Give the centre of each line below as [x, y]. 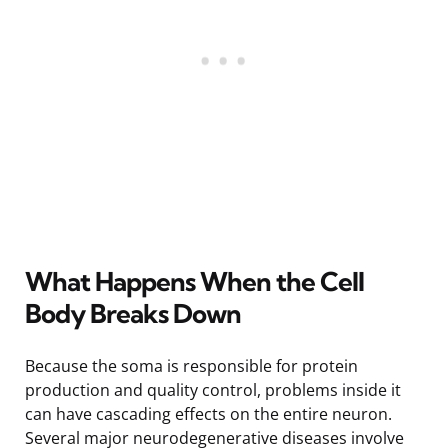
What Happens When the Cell [194, 281]
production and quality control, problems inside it [213, 389]
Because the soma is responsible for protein [191, 365]
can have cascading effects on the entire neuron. [208, 413]
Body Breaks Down [133, 313]
